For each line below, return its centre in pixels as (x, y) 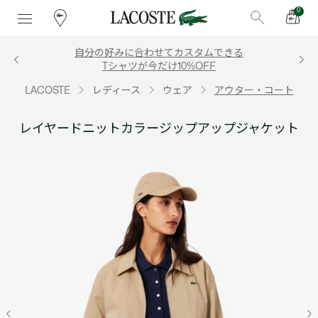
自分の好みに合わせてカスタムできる (159, 53)
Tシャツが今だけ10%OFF (159, 66)
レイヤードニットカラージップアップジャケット (159, 128)
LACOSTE (47, 91)
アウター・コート (254, 91)
